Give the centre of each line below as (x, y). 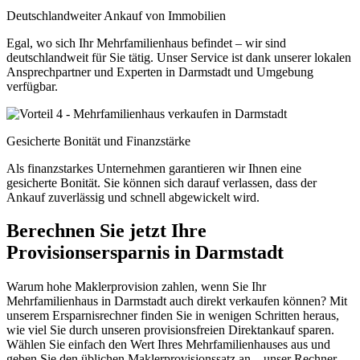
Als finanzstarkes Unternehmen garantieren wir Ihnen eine (154, 168)
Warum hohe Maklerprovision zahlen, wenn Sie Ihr (136, 287)
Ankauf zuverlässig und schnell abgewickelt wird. (133, 197)
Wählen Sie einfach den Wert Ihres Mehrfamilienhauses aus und (168, 345)
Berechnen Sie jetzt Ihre (106, 231)
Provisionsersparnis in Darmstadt (145, 253)
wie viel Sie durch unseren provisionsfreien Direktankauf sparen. (170, 330)
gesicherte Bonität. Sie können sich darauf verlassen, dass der (162, 182)
